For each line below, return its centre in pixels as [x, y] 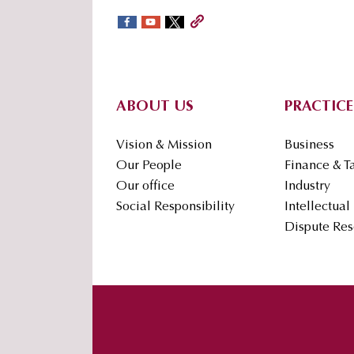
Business [309, 146]
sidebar [130, 20]
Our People [149, 166]
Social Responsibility [175, 207]
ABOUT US [155, 107]
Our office [145, 187]
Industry [307, 187]
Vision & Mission [164, 146]
